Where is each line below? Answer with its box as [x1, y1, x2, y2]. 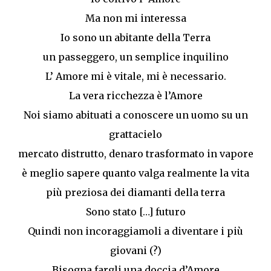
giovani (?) [109, 244, 162, 257]
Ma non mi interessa [85, 12, 186, 25]
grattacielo [109, 128, 162, 141]
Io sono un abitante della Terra [60, 31, 211, 44]
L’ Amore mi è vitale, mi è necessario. [45, 70, 226, 83]
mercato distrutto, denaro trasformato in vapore [18, 148, 253, 160]
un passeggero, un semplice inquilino [42, 51, 229, 64]
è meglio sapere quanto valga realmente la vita [22, 167, 249, 180]
